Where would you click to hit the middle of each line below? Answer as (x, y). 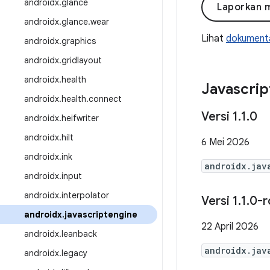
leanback (79, 234)
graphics (79, 41)
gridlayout (82, 60)
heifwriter (80, 118)
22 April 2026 (230, 227)
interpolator (85, 195)
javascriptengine (101, 215)
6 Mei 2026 (225, 142)
